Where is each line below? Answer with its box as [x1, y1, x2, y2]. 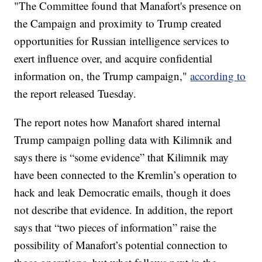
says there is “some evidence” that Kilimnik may [14, 150, 229, 165]
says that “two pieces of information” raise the [14, 220, 217, 235]
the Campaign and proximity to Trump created [14, 16, 222, 31]
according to [190, 68, 246, 84]
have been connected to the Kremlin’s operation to [14, 167, 237, 182]
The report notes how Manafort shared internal [14, 115, 221, 130]
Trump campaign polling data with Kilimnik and [14, 132, 233, 147]
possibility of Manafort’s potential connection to [14, 237, 228, 253]
